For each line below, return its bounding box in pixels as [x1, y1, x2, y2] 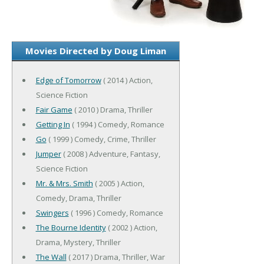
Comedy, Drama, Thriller [35, 192, 121, 203]
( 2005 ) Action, [93, 177, 144, 189]
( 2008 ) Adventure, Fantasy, [61, 148, 160, 159]
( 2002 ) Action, [105, 222, 157, 233]
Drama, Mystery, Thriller [35, 236, 121, 247]
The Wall [35, 251, 67, 262]
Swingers [35, 207, 69, 218]
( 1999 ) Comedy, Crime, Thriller [46, 133, 156, 144]
